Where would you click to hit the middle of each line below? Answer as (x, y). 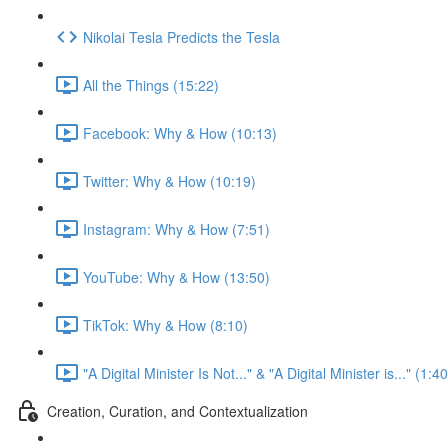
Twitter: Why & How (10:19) (169, 180)
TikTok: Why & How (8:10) (165, 324)
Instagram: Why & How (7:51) (176, 228)
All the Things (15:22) (151, 84)
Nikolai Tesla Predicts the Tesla (181, 36)
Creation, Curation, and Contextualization (177, 410)
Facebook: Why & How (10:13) (180, 132)
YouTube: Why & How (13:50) (176, 276)
